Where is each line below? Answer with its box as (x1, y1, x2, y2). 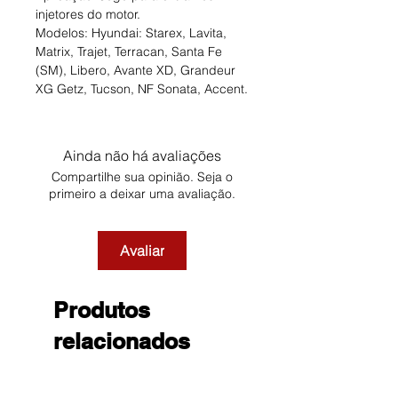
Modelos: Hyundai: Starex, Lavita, (36, 25, 227, 42)
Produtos (53, 297, 150, 324)
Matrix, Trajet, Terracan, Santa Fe (36, 44, 222, 60)
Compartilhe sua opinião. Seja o (52, 169, 233, 186)
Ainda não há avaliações (63, 147, 221, 165)
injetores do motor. (36, 6, 140, 23)
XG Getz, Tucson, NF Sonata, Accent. (36, 81, 248, 98)
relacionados (53, 328, 190, 355)
